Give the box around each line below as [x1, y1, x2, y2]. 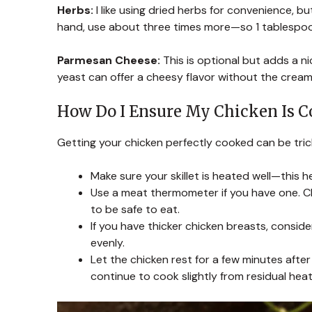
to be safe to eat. [91, 202, 180, 217]
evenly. [91, 235, 125, 251]
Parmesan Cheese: [57, 53, 160, 68]
